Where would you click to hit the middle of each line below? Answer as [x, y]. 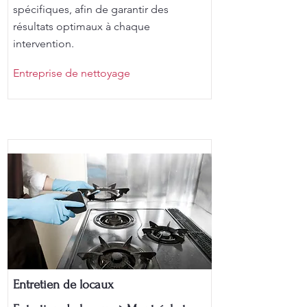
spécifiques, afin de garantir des [91, 9]
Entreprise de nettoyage [72, 73]
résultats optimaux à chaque [82, 26]
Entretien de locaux [63, 285]
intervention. [44, 44]
